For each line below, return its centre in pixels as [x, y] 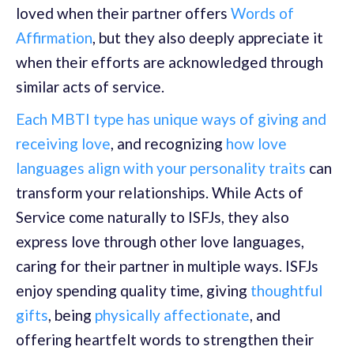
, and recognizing [168, 143]
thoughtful [286, 290]
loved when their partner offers [123, 13]
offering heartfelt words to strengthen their [165, 339]
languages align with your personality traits [161, 168]
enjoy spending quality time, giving [133, 290]
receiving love [63, 143]
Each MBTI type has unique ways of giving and [171, 119]
